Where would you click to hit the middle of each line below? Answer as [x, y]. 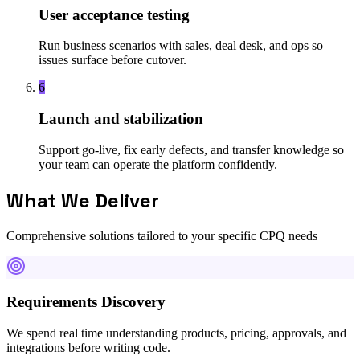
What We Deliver [83, 200]
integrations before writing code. [88, 347]
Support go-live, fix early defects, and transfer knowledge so [191, 149]
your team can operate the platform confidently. [158, 164]
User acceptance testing [114, 14]
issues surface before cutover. [112, 60]
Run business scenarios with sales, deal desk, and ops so [181, 46]
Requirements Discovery [86, 302]
